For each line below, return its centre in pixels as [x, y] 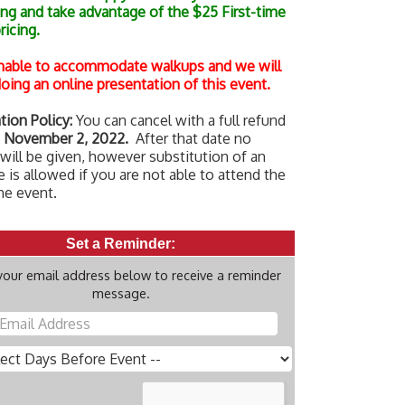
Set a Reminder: [121, 244]
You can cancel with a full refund [179, 120]
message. [121, 293]
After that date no [192, 138]
